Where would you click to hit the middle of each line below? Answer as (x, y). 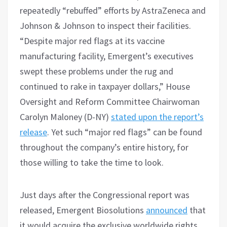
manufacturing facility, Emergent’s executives (107, 56)
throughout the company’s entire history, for (104, 147)
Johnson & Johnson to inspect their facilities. (105, 25)
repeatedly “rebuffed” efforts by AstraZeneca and (113, 10)
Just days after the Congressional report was (105, 195)
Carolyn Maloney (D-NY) (65, 117)
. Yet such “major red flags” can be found (125, 132)
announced (167, 210)
